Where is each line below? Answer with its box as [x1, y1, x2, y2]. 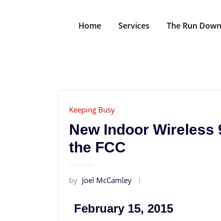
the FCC [69, 139, 126, 155]
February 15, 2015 [74, 201, 173, 215]
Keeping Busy [69, 105, 115, 115]
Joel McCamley [82, 175, 132, 185]
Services [118, 20, 150, 31]
